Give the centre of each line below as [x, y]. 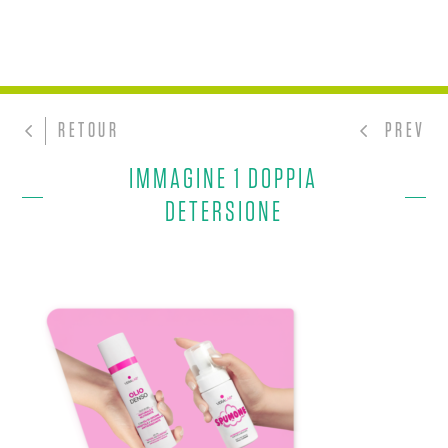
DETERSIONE [223, 213]
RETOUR [89, 131]
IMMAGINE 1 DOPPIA [224, 180]
